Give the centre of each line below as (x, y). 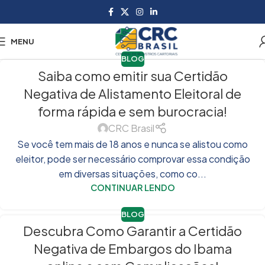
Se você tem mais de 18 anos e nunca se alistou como (132, 144)
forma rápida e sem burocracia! (132, 111)
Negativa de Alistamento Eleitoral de (132, 93)
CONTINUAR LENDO (132, 187)
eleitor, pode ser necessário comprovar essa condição (132, 159)
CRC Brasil (132, 128)
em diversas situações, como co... (132, 173)
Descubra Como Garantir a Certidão (132, 231)
